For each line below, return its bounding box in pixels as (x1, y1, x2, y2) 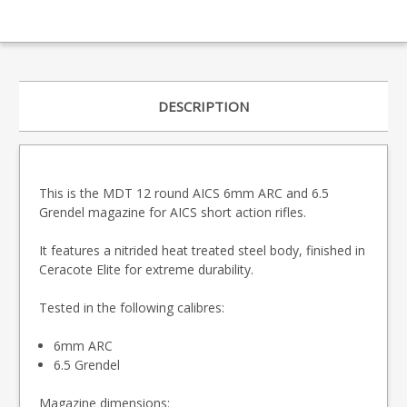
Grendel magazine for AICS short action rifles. (39, 203, 306, 222)
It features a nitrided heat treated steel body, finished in (39, 242, 365, 260)
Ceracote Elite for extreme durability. (39, 261, 253, 279)
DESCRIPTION (158, 97, 249, 116)
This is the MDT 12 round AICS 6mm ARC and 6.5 (39, 184, 329, 203)
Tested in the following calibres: (39, 299, 224, 317)
